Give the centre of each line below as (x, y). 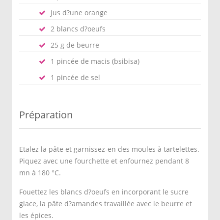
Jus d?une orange (79, 13)
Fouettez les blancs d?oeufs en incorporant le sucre (104, 192)
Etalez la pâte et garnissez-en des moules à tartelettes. (109, 149)
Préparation (46, 115)
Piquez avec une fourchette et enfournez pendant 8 (104, 161)
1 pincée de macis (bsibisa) (95, 61)
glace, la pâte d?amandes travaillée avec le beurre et (106, 204)
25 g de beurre (75, 45)
